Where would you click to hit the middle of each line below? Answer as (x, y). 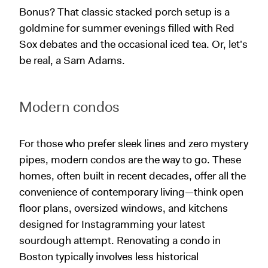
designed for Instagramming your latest (112, 224)
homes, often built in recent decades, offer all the (133, 176)
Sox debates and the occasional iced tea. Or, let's (133, 44)
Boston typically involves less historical (109, 257)
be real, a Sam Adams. (72, 60)
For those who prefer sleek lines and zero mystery (134, 144)
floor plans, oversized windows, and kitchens (124, 208)
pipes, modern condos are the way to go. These (130, 160)
